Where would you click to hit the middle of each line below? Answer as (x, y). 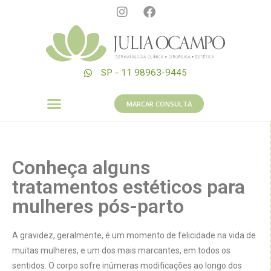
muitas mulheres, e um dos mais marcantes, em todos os (121, 251)
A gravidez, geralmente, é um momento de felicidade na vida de (134, 236)
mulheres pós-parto (98, 207)
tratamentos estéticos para (129, 187)
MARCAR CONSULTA (159, 104)
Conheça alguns (81, 168)
